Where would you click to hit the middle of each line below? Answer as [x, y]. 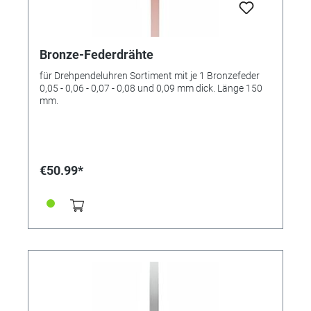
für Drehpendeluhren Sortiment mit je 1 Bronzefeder [150, 75]
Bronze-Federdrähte [96, 54]
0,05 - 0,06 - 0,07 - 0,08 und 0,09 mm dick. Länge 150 [151, 88]
